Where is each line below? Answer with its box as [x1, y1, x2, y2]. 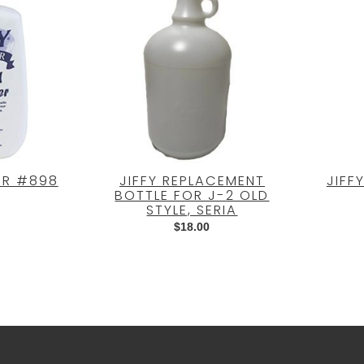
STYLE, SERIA [146, 200, 238, 219]
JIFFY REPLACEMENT [119, 171, 265, 190]
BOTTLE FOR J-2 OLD [115, 185, 270, 205]
